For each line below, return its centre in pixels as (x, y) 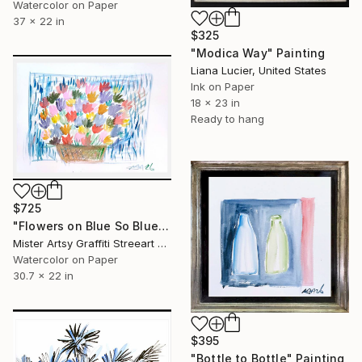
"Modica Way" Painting (258, 53)
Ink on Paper (223, 87)
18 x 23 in (215, 103)
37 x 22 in (39, 21)
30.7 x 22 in (43, 276)
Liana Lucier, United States (259, 71)
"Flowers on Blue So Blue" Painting (163, 226)
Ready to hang (227, 119)
